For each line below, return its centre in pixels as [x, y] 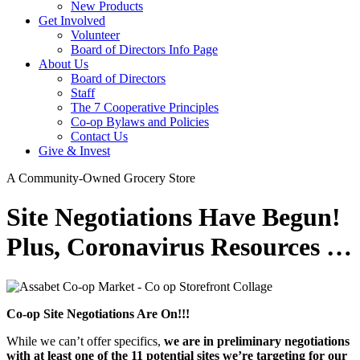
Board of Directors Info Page [144, 49]
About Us [63, 64]
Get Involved [72, 20]
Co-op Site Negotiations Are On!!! [98, 313]
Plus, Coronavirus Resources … [179, 247]
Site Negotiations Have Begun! [174, 217]
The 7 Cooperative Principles [145, 107]
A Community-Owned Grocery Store [101, 178]
